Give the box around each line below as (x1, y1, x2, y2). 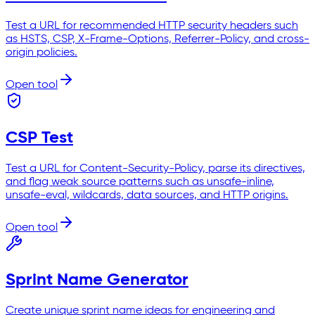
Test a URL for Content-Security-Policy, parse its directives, (6, 162, 305, 174)
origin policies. (6, 46, 77, 58)
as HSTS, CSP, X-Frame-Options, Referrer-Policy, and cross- (6, 33, 309, 45)
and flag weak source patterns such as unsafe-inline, (6, 176, 274, 188)
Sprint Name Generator (6, 271, 188, 289)
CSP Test (6, 129, 73, 146)
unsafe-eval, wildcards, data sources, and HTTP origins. (6, 189, 288, 201)
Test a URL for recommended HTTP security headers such (6, 20, 298, 32)
